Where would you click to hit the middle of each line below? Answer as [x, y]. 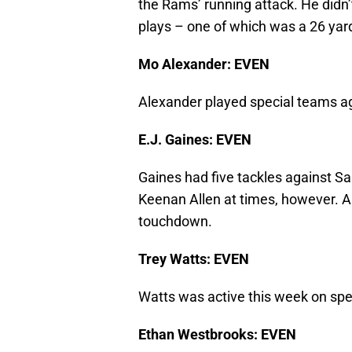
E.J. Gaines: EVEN [195, 140]
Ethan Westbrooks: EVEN [217, 335]
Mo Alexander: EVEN [204, 64]
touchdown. [175, 222]
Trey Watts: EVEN [194, 259]
